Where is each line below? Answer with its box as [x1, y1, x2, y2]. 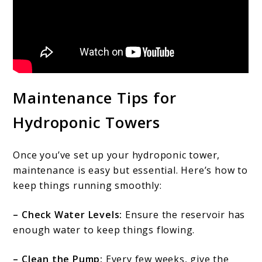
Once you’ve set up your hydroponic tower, [13, 149, 220, 162]
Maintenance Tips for [13, 87, 177, 109]
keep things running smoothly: [13, 179, 162, 192]
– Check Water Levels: [13, 208, 123, 222]
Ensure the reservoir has [122, 208, 246, 222]
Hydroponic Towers [13, 112, 161, 133]
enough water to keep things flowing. [13, 223, 195, 237]
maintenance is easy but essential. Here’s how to [13, 164, 248, 177]
